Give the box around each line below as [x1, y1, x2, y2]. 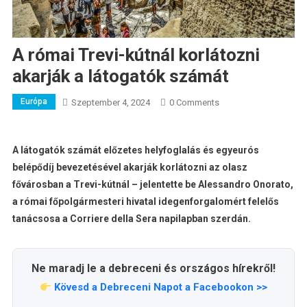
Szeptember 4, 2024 [71, 97, 150, 108]
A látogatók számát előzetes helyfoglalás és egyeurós [12, 145, 259, 156]
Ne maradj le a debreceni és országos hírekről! [32, 262, 275, 275]
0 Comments [169, 97, 219, 108]
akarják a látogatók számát [12, 66, 229, 87]
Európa [20, 97, 47, 107]
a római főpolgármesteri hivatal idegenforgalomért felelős [12, 196, 279, 208]
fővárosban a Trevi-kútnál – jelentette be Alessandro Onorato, [12, 179, 293, 191]
